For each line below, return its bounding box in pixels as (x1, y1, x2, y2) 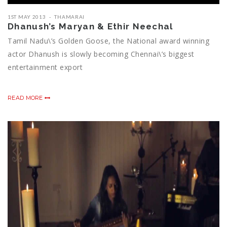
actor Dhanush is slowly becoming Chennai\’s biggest (8, 49, 195, 59)
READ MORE (8, 94, 45, 102)
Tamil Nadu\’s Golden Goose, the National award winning (8, 36, 209, 46)
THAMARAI (54, 14, 85, 20)
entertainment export (8, 62, 83, 72)
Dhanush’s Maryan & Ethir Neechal (8, 21, 173, 32)
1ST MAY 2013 (8, 14, 46, 20)
